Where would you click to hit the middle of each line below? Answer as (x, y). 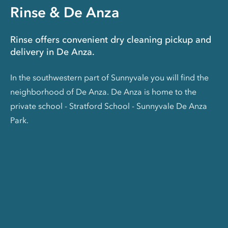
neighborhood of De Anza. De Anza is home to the (103, 91)
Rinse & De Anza (65, 12)
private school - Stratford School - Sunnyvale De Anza (109, 106)
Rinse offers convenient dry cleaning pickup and (111, 39)
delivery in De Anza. (52, 52)
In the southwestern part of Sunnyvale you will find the (109, 77)
